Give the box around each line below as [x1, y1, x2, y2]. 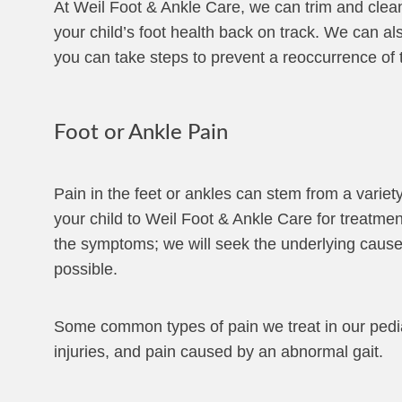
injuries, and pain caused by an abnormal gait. [54, 343, 383, 361]
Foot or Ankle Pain [54, 122, 228, 144]
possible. [54, 260, 118, 278]
